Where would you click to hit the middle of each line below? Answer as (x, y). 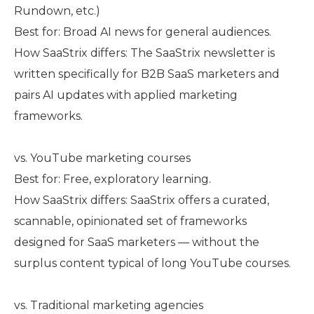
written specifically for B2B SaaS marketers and (147, 74)
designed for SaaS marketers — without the (137, 242)
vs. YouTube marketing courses (102, 158)
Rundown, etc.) (57, 11)
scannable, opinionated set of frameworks (130, 221)
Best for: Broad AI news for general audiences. (143, 32)
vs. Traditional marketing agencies (109, 305)
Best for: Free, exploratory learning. (112, 179)
